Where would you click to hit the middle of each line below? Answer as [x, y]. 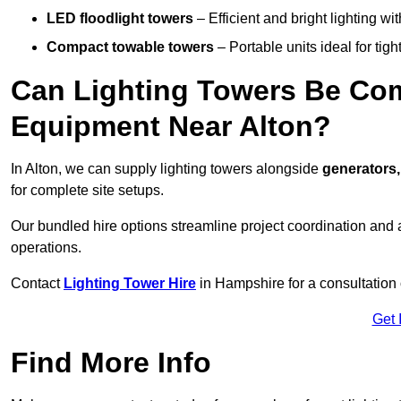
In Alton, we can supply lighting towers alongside [166, 169]
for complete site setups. [87, 191]
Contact [37, 284]
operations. [46, 248]
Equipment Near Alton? [171, 127]
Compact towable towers [130, 47]
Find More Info [111, 363]
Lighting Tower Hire [130, 284]
